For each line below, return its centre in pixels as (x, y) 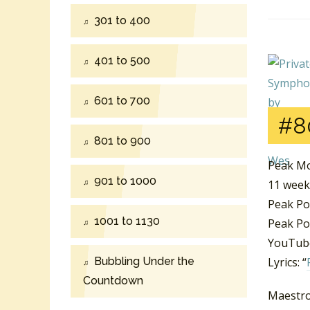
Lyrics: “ (287, 263)
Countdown (113, 280)
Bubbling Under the (144, 261)
